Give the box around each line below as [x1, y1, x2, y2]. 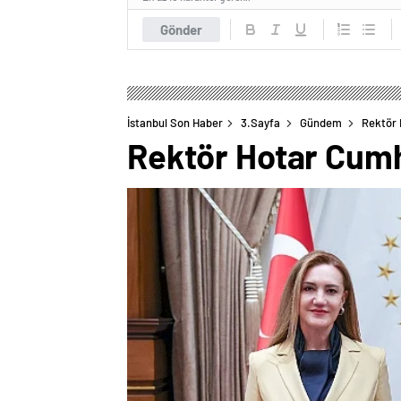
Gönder [160, 21, 202, 38]
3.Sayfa [241, 115, 280, 130]
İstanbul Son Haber [127, 115, 223, 130]
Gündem [300, 115, 342, 130]
